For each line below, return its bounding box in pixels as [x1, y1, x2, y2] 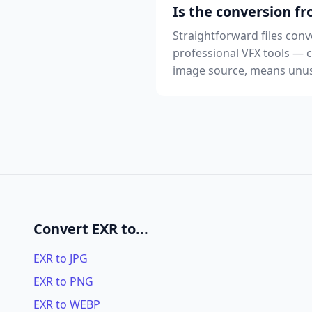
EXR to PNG [33, 274, 93, 289]
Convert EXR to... [33, 219, 148, 238]
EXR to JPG [33, 251, 88, 266]
